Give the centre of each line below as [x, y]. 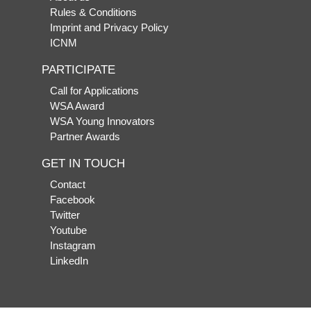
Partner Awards [85, 136]
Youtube [68, 230]
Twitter [65, 215]
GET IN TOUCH [83, 163]
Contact [68, 184]
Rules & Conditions [93, 12]
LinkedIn [69, 261]
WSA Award [77, 106]
